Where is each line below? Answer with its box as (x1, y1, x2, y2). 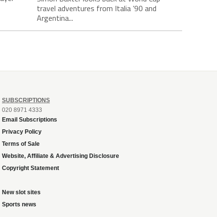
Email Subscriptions (2, 116, 57, 123)
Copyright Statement (2, 164, 59, 171)
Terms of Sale (2, 140, 40, 147)
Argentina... (37, 12, 73, 24)
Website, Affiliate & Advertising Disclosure (2, 152, 119, 159)
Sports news (2, 201, 36, 208)
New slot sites (2, 188, 41, 196)
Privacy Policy (2, 128, 42, 135)
